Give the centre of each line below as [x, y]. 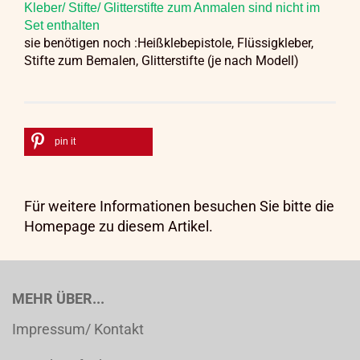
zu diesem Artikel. [154, 226]
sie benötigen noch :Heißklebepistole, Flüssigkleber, [169, 43]
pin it [65, 141]
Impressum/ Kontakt [78, 329]
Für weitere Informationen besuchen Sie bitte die [179, 206]
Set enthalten [63, 25]
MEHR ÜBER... [58, 299]
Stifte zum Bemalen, [81, 61]
